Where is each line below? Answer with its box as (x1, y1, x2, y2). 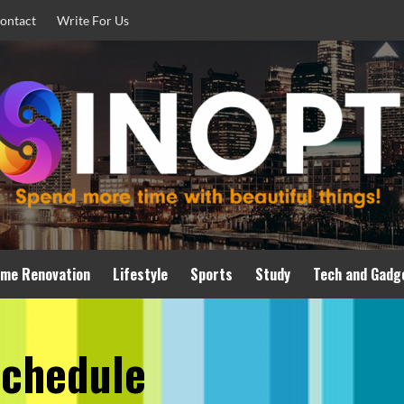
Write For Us (57, 13, 129, 28)
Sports (190, 263, 233, 285)
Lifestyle (113, 263, 168, 285)
